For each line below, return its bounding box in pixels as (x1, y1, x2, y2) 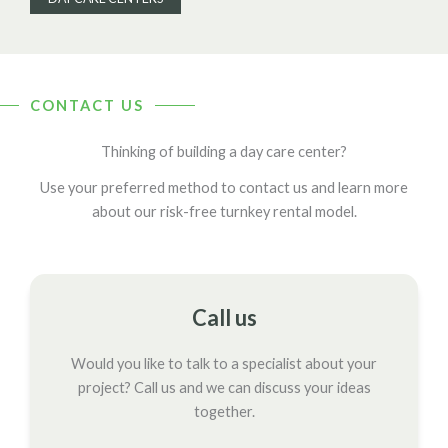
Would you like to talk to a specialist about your (71, 354, 377, 372)
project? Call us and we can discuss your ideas (77, 378, 371, 396)
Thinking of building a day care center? (101, 142, 347, 160)
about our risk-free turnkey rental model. (91, 202, 357, 220)
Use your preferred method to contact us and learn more (40, 178, 408, 196)
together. (193, 402, 255, 420)
